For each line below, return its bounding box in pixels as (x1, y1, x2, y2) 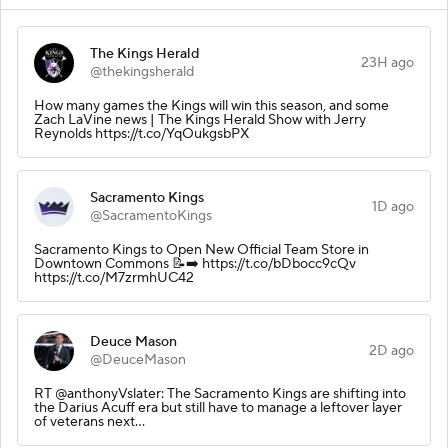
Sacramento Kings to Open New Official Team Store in (34, 240, 369, 259)
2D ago (369, 341, 414, 360)
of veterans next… (34, 412, 145, 431)
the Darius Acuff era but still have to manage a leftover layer (34, 398, 402, 417)
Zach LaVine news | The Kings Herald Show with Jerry (34, 110, 366, 129)
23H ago (361, 53, 414, 72)
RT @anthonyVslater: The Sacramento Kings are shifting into (34, 384, 406, 403)
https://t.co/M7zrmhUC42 (34, 268, 194, 287)
